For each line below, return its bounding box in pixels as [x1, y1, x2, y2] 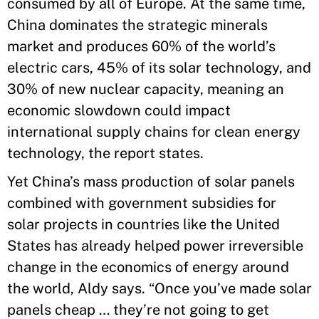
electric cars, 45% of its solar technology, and [7, 58, 311, 76]
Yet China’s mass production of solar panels [7, 172, 295, 190]
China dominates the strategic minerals [7, 16, 268, 33]
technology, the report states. [7, 144, 204, 162]
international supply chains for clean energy [7, 122, 300, 140]
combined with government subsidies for [7, 194, 276, 211]
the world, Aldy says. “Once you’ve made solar [7, 279, 312, 297]
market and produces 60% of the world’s [7, 37, 276, 55]
